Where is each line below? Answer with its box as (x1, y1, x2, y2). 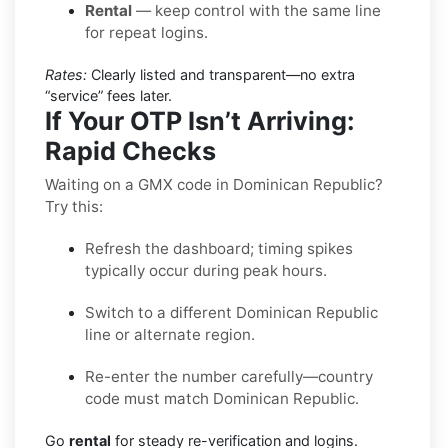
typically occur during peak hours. (85, 260, 327, 280)
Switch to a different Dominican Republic (85, 302, 378, 322)
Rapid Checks (45, 135, 216, 166)
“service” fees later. (45, 86, 172, 104)
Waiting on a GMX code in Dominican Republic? (45, 174, 383, 194)
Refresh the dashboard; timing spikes (85, 238, 353, 258)
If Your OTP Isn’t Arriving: (45, 105, 355, 136)
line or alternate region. (85, 324, 255, 344)
